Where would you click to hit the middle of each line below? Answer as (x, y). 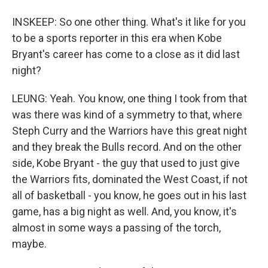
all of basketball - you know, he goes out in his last (129, 195)
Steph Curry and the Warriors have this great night (130, 131)
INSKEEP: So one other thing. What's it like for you (129, 22)
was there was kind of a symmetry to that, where (127, 115)
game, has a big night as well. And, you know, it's (124, 211)
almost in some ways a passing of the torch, (116, 228)
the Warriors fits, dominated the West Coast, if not (130, 179)
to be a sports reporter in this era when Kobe (117, 38)
